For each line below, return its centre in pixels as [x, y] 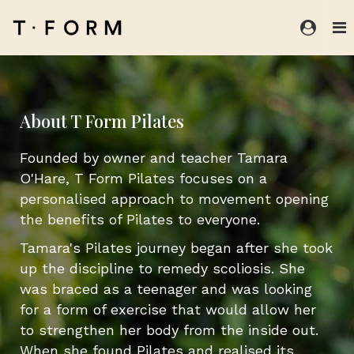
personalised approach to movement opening [174, 198]
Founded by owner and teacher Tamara [154, 157]
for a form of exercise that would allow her [168, 310]
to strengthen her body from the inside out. [169, 330]
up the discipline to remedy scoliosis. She [162, 269]
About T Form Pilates [102, 121]
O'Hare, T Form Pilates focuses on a [143, 178]
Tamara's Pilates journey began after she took [176, 248]
